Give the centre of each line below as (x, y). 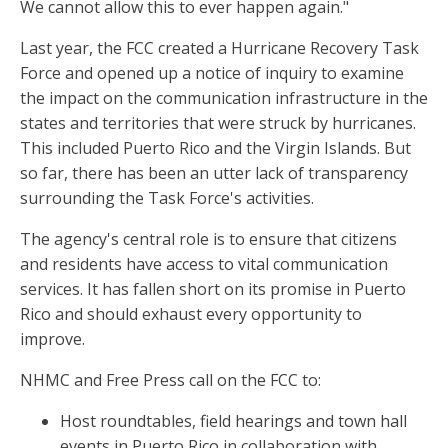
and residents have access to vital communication (204, 264)
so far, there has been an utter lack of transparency (214, 173)
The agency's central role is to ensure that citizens (208, 239)
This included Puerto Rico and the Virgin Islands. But (215, 148)
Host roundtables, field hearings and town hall (233, 421)
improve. (52, 339)
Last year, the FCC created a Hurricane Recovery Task (219, 48)
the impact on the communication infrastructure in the (224, 98)
